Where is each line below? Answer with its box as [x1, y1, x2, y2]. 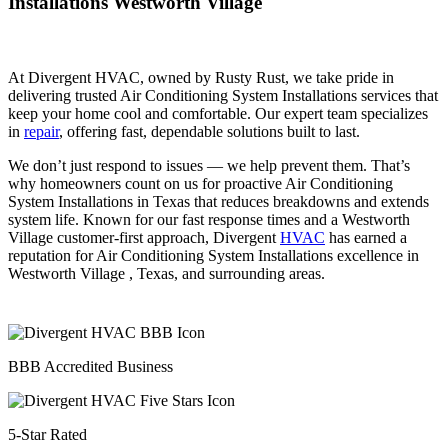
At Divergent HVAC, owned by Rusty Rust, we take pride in [8, 69, 394, 87]
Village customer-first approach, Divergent [8, 229, 280, 247]
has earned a [325, 229, 407, 247]
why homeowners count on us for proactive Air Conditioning [8, 175, 393, 193]
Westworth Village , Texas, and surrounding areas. [8, 265, 325, 283]
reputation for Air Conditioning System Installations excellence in [8, 247, 419, 265]
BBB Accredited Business [8, 358, 173, 376]
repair [24, 123, 59, 141]
